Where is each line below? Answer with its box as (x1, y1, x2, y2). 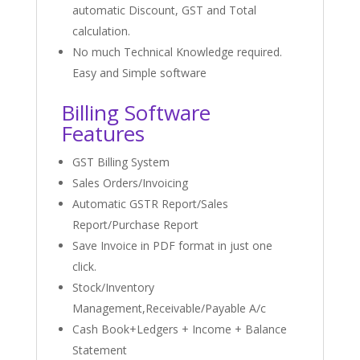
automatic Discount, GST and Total (72, 2, 256, 18)
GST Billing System (72, 154, 170, 170)
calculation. (72, 23, 130, 39)
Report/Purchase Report (72, 217, 198, 233)
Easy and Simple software (72, 65, 207, 81)
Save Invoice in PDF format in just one (72, 238, 272, 254)
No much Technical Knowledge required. (72, 44, 282, 60)
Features (60, 119, 145, 149)
